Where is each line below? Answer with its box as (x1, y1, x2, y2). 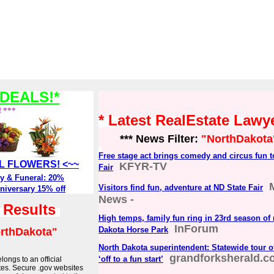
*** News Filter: (98, 133, 201, 146)
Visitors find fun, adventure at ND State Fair (98, 183, 263, 193)
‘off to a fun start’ (98, 254, 163, 264)
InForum (174, 223, 218, 235)
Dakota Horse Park (98, 225, 168, 235)
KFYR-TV (119, 160, 167, 173)
